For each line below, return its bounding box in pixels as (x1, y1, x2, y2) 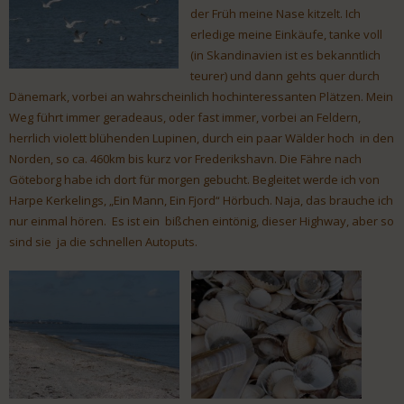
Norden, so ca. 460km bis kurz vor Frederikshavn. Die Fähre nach (9, 151, 362, 168)
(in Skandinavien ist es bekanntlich (190, 47, 381, 64)
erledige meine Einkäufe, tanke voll (190, 26, 382, 43)
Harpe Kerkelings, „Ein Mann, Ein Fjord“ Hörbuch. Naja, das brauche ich (9, 192, 393, 209)
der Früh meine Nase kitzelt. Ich (190, 5, 361, 23)
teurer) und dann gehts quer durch (190, 68, 380, 85)
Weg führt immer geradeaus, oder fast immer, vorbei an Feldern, (9, 109, 361, 126)
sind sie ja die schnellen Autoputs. (9, 234, 197, 251)
